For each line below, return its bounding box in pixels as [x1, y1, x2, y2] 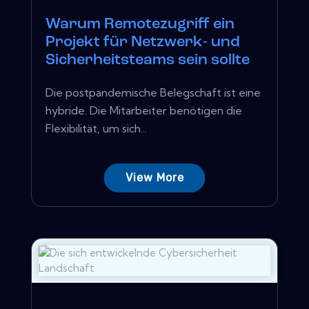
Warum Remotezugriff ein [46, 16, 235, 32]
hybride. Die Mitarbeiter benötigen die [46, 103, 242, 117]
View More [125, 170, 184, 184]
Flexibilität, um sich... [46, 121, 147, 135]
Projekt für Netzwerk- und [46, 34, 240, 50]
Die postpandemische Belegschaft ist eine [46, 85, 261, 99]
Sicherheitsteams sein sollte [46, 52, 250, 68]
